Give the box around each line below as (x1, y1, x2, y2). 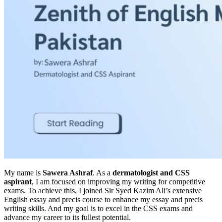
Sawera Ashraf (43, 168, 93, 177)
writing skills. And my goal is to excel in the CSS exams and (4, 204, 193, 213)
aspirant (4, 177, 32, 186)
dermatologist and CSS (112, 168, 190, 177)
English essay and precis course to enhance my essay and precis (4, 195, 203, 204)
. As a (93, 168, 112, 177)
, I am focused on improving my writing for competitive (32, 177, 205, 186)
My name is (4, 168, 43, 177)
